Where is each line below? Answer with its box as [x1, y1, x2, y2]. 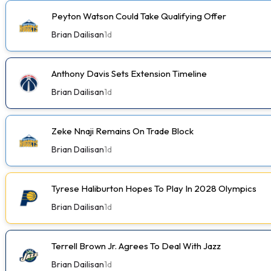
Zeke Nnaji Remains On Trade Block [51, 125, 194, 137]
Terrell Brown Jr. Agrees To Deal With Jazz [51, 240, 221, 252]
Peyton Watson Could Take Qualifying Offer [51, 10, 226, 22]
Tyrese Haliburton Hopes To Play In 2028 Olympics [51, 182, 256, 194]
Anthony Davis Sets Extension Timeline [51, 67, 207, 79]
